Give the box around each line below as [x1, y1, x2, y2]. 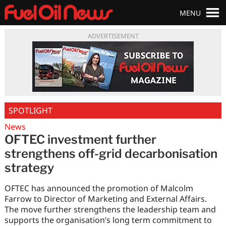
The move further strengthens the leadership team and [4, 203, 216, 215]
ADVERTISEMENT [87, 31, 139, 40]
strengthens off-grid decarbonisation [4, 146, 217, 161]
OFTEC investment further [4, 132, 156, 147]
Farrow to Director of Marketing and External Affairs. [4, 193, 207, 204]
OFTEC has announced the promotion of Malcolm [4, 182, 193, 194]
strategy [4, 160, 54, 175]
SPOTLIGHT [8, 104, 52, 116]
